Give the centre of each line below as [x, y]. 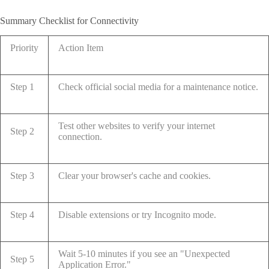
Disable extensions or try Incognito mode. [137, 214]
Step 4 [22, 214]
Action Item [81, 47]
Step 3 [22, 175]
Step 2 [22, 131]
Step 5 [22, 259]
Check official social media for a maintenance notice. [158, 86]
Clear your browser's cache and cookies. [134, 175]
